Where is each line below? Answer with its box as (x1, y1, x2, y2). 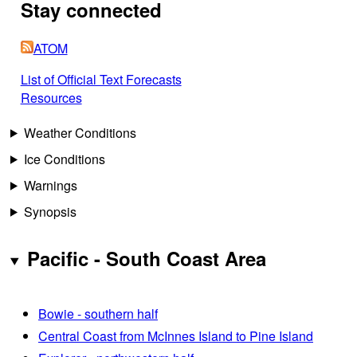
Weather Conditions (23, 123, 136, 142)
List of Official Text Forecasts (20, 69, 182, 88)
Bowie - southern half (38, 304, 158, 323)
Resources (20, 88, 82, 107)
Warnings (23, 175, 77, 194)
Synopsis (23, 202, 76, 221)
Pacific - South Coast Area (26, 244, 266, 272)
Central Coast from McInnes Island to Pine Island (38, 326, 313, 345)
